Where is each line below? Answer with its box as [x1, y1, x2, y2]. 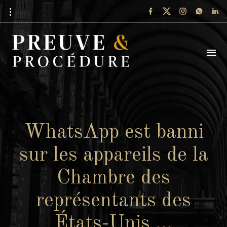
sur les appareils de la [19, 145, 208, 166]
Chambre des [57, 168, 170, 188]
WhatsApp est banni [23, 123, 204, 143]
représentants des [36, 191, 191, 211]
